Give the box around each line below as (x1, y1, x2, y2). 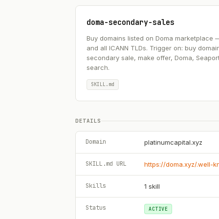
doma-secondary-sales (87, 18, 175, 27)
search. (87, 64, 109, 71)
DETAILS (75, 117, 101, 124)
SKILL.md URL (86, 160, 127, 168)
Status (86, 204, 106, 212)
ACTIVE (149, 206, 168, 212)
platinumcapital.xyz (144, 138, 202, 146)
